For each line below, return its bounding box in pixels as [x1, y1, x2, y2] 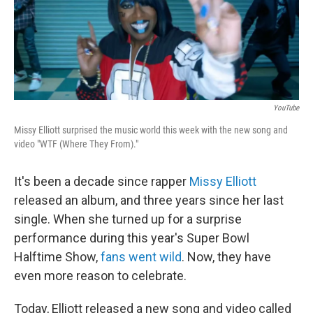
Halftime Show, [14, 249, 101, 265]
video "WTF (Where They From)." [14, 138, 138, 150]
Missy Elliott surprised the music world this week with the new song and [14, 124, 288, 136]
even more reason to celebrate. [14, 268, 187, 284]
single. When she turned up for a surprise [14, 212, 242, 227]
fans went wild [101, 249, 182, 265]
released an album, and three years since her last [14, 193, 284, 208]
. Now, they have [182, 249, 271, 265]
